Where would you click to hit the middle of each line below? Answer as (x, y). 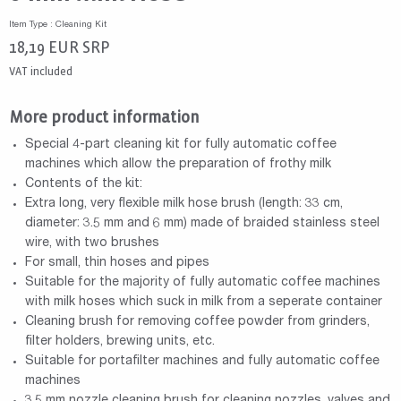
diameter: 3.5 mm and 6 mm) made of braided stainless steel (202, 223)
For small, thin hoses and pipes (117, 263)
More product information (104, 117)
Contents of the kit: (83, 184)
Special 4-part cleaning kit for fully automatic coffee (180, 145)
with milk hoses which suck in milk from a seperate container (203, 302)
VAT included (41, 71)
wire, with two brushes (92, 243)
